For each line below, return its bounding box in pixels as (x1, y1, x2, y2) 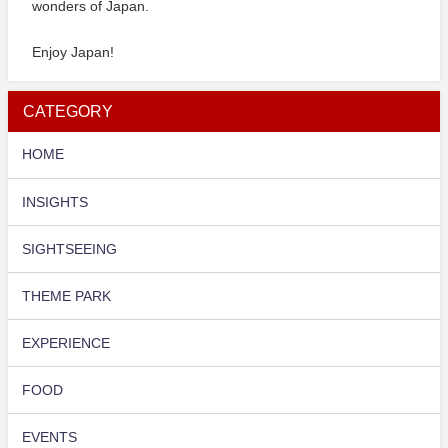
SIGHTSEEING (22, 241, 118, 256)
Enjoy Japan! (32, 44, 115, 59)
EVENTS (22, 429, 78, 444)
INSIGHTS (22, 194, 89, 209)
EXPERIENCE (22, 335, 111, 350)
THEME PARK (22, 288, 112, 303)
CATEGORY (23, 102, 113, 119)
